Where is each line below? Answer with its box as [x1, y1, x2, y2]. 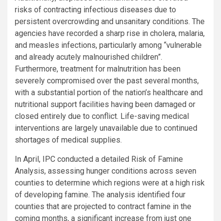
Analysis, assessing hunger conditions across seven [15, 166, 196, 176]
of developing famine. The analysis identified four [15, 189, 185, 199]
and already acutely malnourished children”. [15, 52, 162, 62]
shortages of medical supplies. [15, 135, 122, 145]
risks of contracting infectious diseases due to [15, 4, 176, 14]
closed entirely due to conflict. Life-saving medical [15, 111, 189, 121]
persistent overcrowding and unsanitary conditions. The [15, 16, 205, 26]
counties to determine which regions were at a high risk [15, 178, 205, 187]
